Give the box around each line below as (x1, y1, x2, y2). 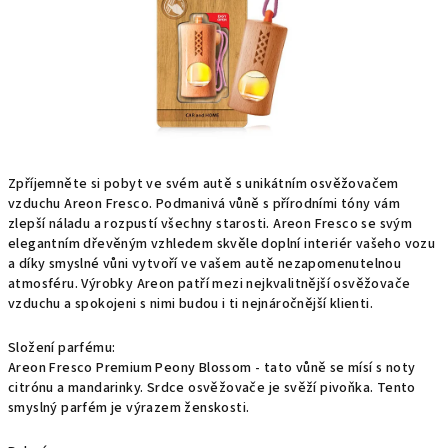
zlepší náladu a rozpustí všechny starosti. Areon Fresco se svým (8, 214, 413, 234)
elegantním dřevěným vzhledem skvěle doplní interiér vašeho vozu (8, 234, 436, 254)
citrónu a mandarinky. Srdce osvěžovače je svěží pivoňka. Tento (8, 378, 416, 398)
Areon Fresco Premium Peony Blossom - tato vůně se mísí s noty (8, 358, 416, 378)
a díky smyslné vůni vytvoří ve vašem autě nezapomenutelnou (8, 254, 402, 274)
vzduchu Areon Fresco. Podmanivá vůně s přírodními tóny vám (8, 194, 401, 214)
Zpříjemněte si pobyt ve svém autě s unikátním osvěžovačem (8, 174, 399, 194)
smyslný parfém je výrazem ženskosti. (8, 398, 250, 418)
